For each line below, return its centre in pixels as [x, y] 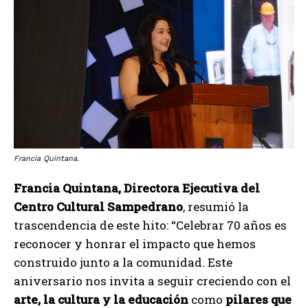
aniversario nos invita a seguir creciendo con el [152, 280]
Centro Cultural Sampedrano [98, 206]
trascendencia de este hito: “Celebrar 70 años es [150, 225]
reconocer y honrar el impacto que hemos [135, 243]
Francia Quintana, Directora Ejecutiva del [137, 188]
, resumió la [216, 206]
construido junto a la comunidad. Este [123, 262]
